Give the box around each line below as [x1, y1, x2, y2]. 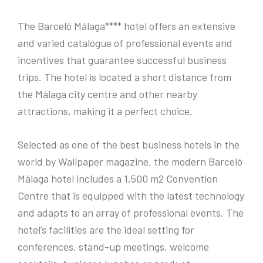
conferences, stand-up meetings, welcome [18, 240, 209, 253]
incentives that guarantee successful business [18, 53, 227, 66]
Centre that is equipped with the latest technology [18, 189, 244, 202]
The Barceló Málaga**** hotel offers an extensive [18, 19, 235, 32]
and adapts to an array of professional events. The [18, 206, 244, 219]
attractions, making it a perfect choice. [18, 104, 193, 117]
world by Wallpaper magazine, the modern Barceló [18, 155, 242, 168]
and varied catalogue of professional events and [18, 36, 232, 49]
